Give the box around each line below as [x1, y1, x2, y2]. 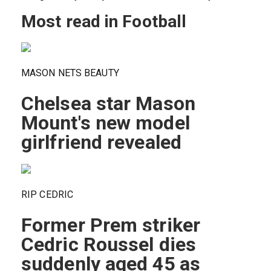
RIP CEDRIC [21, 189, 73, 201]
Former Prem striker [21, 214, 200, 237]
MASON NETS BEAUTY [21, 67, 119, 79]
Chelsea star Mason [21, 92, 195, 116]
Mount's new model [21, 111, 190, 135]
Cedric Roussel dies [21, 233, 196, 256]
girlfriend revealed [21, 131, 181, 154]
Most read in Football [21, 11, 187, 32]
